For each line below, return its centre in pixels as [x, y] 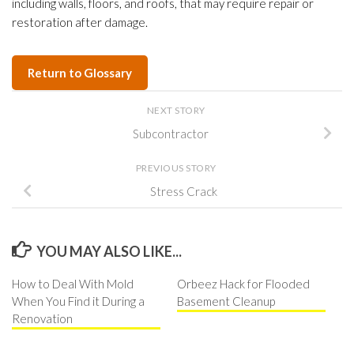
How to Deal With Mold [73, 284]
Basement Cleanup [226, 301]
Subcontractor [171, 133]
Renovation [42, 319]
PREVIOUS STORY [177, 168]
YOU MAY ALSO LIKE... [109, 252]
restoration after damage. [80, 23]
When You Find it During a [78, 301]
